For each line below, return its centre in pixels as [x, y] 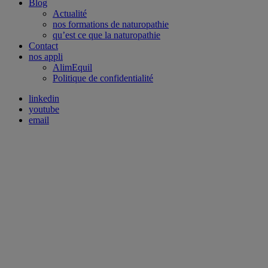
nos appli [46, 56]
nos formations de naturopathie [111, 24]
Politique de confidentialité [103, 78]
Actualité [70, 13]
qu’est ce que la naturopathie [106, 35]
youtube [44, 109]
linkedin [44, 98]
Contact [43, 45]
